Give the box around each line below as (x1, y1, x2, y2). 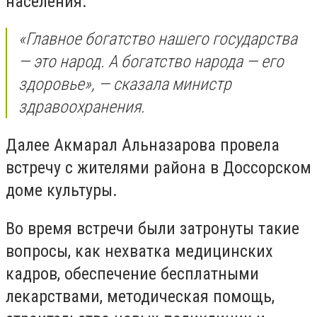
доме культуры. (6, 180, 117, 200)
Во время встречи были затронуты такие (6, 218, 299, 238)
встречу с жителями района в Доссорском (6, 157, 311, 178)
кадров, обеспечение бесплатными (6, 263, 259, 284)
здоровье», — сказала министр (18, 74, 231, 95)
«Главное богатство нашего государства (18, 29, 297, 50)
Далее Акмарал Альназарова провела (6, 134, 279, 155)
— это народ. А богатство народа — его (18, 52, 284, 72)
